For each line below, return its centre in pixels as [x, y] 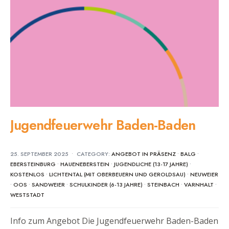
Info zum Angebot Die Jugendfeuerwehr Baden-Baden [114, 221]
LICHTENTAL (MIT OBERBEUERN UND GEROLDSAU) [117, 175]
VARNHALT [199, 185]
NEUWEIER [204, 175]
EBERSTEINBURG [33, 164]
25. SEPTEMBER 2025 [39, 154]
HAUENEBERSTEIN [85, 164]
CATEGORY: [94, 154]
